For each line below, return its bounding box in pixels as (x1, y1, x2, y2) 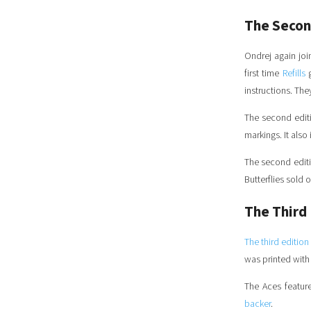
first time (244, 67, 283, 81)
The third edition (244, 235, 309, 250)
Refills (282, 67, 305, 81)
